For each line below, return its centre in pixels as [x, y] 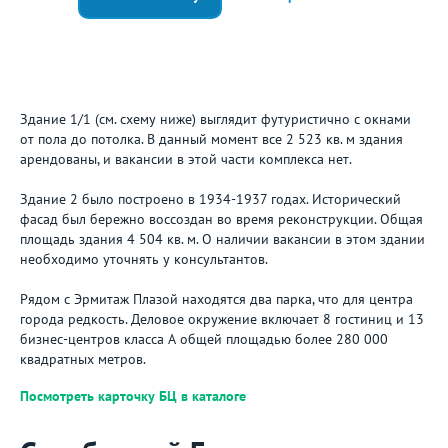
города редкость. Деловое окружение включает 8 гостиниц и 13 [222, 319]
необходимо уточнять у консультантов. [144, 259]
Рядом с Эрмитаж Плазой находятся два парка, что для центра [216, 299]
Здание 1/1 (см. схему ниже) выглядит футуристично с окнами [215, 119]
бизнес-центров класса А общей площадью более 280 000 [204, 339]
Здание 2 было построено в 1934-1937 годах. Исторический [210, 199]
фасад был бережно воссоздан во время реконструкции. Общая [221, 219]
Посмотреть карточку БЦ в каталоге [133, 396]
